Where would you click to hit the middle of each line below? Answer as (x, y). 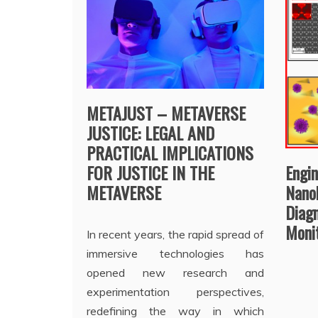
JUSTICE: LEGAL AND (150, 132)
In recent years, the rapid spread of (176, 234)
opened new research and (176, 272)
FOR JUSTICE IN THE (150, 172)
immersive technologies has (176, 253)
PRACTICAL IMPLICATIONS (170, 152)
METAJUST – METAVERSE (166, 113)
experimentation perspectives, (176, 291)
